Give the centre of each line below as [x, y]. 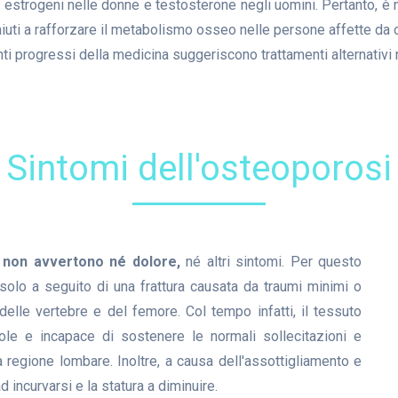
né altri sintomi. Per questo [271, 262]
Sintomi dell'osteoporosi [199, 168]
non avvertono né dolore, [92, 262]
